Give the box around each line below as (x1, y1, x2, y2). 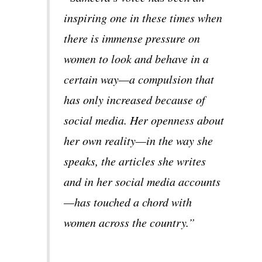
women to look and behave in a (64, 50, 209, 66)
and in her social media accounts (64, 173, 221, 189)
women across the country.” (64, 214, 195, 230)
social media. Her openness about (64, 112, 225, 127)
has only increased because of (64, 91, 206, 107)
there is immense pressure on (64, 30, 201, 46)
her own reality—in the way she (64, 132, 213, 148)
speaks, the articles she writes (64, 153, 206, 168)
